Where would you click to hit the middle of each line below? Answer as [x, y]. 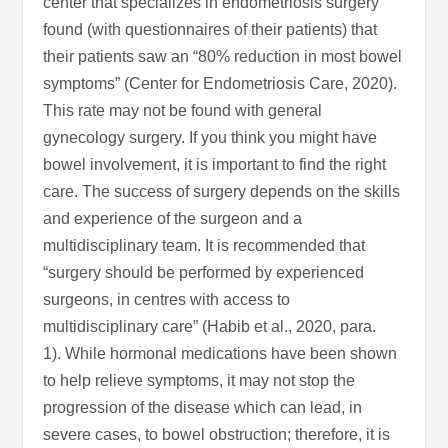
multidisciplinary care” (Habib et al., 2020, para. [210, 327]
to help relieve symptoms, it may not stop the [199, 381]
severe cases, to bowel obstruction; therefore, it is [217, 435]
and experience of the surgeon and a [173, 219]
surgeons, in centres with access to [167, 300]
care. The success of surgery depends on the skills [222, 192]
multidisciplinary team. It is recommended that [204, 246]
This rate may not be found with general [183, 111]
